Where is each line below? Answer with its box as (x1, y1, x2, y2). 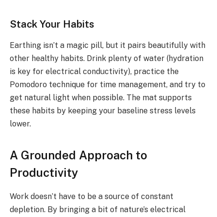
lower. (10, 119, 31, 129)
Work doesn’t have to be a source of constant (10, 191, 173, 201)
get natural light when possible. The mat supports (10, 93, 192, 103)
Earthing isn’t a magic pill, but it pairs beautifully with (10, 41, 205, 50)
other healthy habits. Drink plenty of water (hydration (10, 54, 203, 63)
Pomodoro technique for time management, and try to (10, 80, 205, 90)
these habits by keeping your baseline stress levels (10, 106, 196, 116)
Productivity (10, 165, 78, 179)
